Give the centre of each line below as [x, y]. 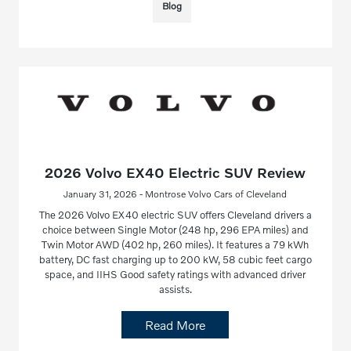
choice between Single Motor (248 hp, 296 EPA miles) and [175, 229]
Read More [175, 324]
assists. [175, 289]
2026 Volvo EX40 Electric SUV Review [175, 172]
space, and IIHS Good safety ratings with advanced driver [175, 274]
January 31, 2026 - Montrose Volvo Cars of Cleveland [175, 194]
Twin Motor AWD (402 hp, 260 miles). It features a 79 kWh [175, 244]
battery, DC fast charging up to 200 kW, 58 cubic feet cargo [175, 259]
